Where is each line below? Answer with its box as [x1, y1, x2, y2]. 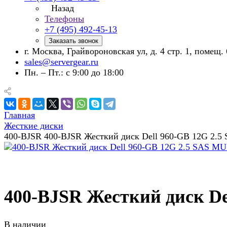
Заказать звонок [49, 37, 98, 45]
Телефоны [45, 14, 84, 24]
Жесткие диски [4, 121, 63, 131]
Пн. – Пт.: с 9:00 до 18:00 [24, 67, 124, 78]
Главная [4, 110, 35, 120]
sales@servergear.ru [24, 57, 98, 67]
